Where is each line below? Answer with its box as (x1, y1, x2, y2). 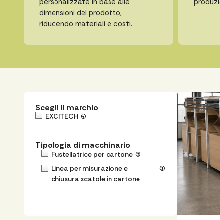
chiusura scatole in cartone (51, 174, 140, 183)
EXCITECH (45, 111, 78, 121)
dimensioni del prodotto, (39, 7, 122, 18)
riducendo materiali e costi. (39, 18, 132, 28)
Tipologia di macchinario (35, 139, 130, 150)
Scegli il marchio (35, 102, 98, 112)
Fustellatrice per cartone (55, 149, 133, 159)
